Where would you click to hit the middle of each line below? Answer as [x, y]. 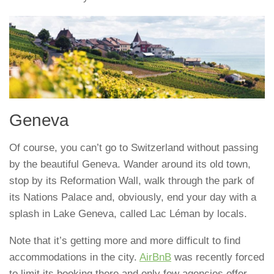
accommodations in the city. [74, 257]
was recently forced [218, 257]
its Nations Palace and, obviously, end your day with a [133, 198]
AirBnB [155, 257]
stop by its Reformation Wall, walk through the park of [132, 181]
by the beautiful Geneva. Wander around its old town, [130, 165]
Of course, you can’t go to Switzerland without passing [134, 148]
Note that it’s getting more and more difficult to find [125, 241]
